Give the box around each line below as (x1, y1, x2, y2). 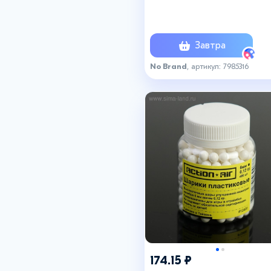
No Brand (150, 61, 187, 71)
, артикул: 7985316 (187, 61, 249, 71)
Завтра (192, 39, 226, 51)
